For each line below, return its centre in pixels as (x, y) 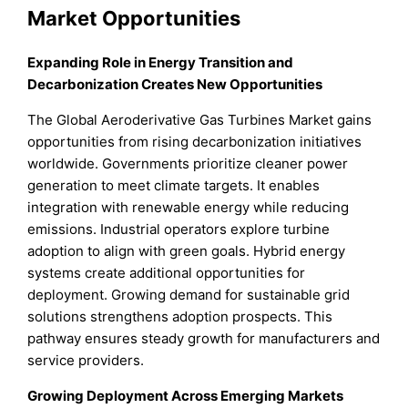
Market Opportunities (134, 19)
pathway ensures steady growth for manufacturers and (204, 338)
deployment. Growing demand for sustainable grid (189, 294)
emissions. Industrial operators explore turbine (179, 229)
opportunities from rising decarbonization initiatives (195, 141)
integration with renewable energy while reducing (189, 207)
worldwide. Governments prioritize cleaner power (188, 163)
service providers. (86, 360)
